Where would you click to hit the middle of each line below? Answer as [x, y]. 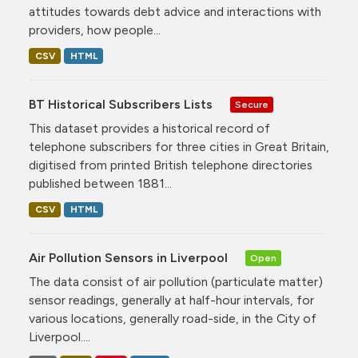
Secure [252, 105]
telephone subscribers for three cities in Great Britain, [179, 146]
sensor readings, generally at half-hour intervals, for [171, 300]
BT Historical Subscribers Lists [122, 104]
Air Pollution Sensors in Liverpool [130, 257]
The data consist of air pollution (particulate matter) [176, 281]
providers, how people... [95, 30]
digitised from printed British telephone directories [171, 165]
